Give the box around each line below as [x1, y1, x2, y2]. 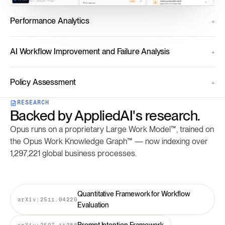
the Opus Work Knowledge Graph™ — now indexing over [10, 137, 208, 147]
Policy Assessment [10, 77, 76, 87]
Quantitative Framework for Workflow [77, 190, 190, 198]
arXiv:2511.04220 [18, 195, 78, 203]
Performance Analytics [10, 16, 89, 26]
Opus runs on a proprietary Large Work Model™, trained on [10, 125, 214, 135]
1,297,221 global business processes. [10, 149, 137, 159]
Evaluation [77, 201, 109, 209]
